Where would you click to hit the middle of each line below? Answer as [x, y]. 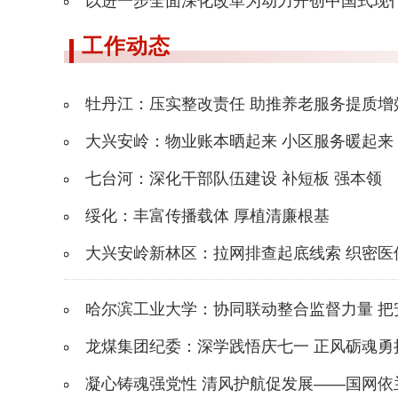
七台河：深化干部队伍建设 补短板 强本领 [234, 179]
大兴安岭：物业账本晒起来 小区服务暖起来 [239, 142]
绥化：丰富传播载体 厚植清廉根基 [207, 216]
